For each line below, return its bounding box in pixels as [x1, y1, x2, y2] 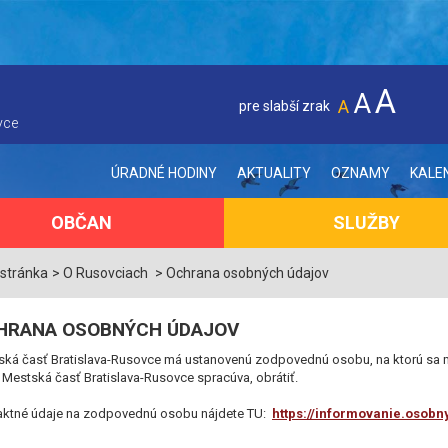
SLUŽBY [333, 212, 400, 233]
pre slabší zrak [239, 98, 333, 115]
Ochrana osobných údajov [166, 265, 330, 281]
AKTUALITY [237, 165, 311, 181]
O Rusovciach [63, 265, 149, 281]
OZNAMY [331, 165, 390, 181]
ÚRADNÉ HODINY [111, 165, 217, 181]
